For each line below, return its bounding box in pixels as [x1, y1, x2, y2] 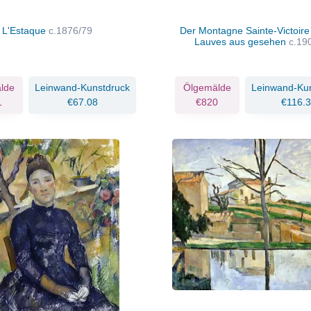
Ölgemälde [183, 81, 231, 93]
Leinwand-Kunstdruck [35, 81, 130, 93]
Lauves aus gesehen [194, 35, 289, 47]
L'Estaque [2, 24, 49, 36]
